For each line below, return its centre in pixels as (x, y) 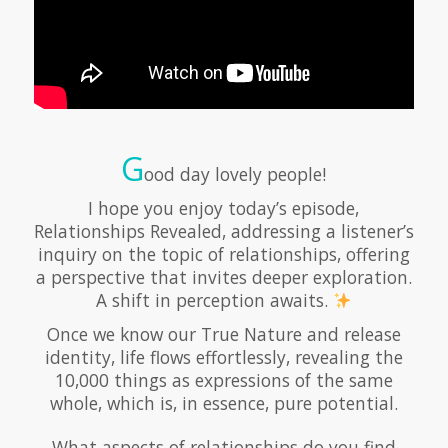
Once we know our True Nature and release (223, 334)
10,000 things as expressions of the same (223, 380)
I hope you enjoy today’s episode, (224, 208)
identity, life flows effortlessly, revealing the (223, 357)
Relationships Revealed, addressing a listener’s (223, 231)
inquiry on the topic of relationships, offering (223, 254)
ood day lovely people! (235, 174)
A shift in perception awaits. (214, 300)
